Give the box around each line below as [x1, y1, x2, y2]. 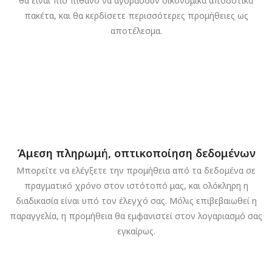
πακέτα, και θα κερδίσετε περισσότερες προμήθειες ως [24, 10, 248, 22]
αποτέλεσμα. [110, 25, 162, 37]
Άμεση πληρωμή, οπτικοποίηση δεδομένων [16, 146, 256, 161]
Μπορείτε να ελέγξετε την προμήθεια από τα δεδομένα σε [16, 165, 256, 177]
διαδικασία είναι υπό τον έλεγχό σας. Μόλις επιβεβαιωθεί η [15, 195, 257, 207]
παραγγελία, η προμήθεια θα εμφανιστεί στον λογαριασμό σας [10, 210, 262, 222]
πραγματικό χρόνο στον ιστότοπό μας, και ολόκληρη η [24, 180, 248, 192]
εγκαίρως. [117, 225, 155, 237]
